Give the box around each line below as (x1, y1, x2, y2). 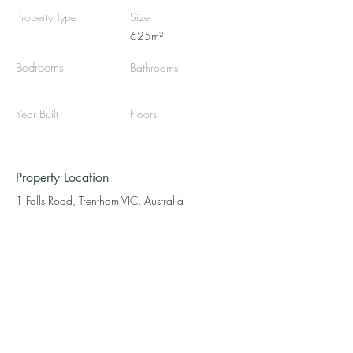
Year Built (16, 106, 58, 121)
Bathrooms (130, 60, 178, 75)
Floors (130, 106, 157, 121)
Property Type (16, 9, 76, 24)
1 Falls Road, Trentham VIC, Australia (16, 193, 184, 208)
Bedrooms (16, 60, 64, 76)
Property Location (16, 169, 109, 186)
